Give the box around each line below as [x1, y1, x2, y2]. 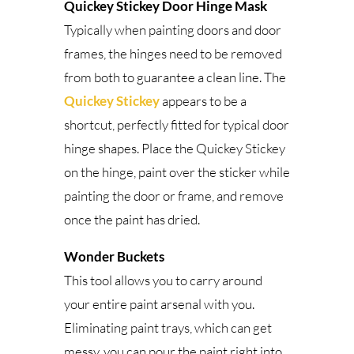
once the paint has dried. [63, 211, 200, 228]
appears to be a [159, 92, 247, 110]
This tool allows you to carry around [63, 272, 262, 289]
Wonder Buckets [63, 248, 164, 265]
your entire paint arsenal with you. [63, 296, 254, 313]
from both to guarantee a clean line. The [63, 69, 286, 86]
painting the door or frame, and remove [63, 187, 284, 205]
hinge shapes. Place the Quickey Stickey [63, 140, 285, 157]
